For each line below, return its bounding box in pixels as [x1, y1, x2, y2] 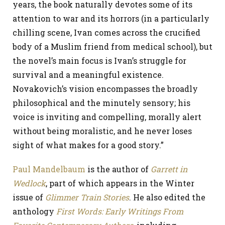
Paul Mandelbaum [13, 164, 85, 174]
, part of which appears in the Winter [46, 178, 194, 188]
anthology [13, 206, 56, 216]
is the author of [85, 164, 151, 174]
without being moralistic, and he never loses [13, 126, 192, 136]
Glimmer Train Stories [45, 192, 129, 202]
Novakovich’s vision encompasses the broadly [13, 83, 198, 94]
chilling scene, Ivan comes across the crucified [13, 27, 200, 38]
